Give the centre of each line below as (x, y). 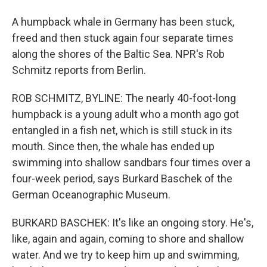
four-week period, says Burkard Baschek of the (122, 178)
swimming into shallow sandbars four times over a (131, 162)
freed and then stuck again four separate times (123, 38)
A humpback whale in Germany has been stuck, (123, 22)
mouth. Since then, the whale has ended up (113, 146)
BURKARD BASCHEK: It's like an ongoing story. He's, (133, 223)
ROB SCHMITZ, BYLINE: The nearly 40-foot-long (124, 98)
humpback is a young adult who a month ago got (125, 114)
